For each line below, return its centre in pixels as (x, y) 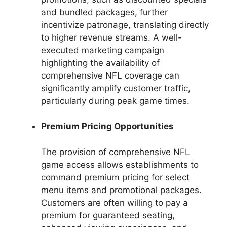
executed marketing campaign (103, 50)
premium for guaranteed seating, (108, 215)
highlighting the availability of (100, 63)
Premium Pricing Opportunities (107, 126)
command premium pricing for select (115, 177)
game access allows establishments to (120, 164)
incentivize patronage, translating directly (125, 25)
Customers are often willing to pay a (115, 202)
